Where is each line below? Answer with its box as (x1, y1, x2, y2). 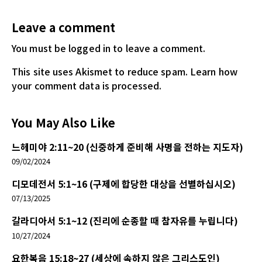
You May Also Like (12, 114, 115, 132)
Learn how (189, 64, 237, 79)
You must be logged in (12, 41, 111, 56)
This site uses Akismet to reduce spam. (12, 64, 190, 79)
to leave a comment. (111, 41, 206, 56)
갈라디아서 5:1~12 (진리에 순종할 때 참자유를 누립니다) (12, 213, 238, 228)
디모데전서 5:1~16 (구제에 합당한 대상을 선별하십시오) (12, 177, 236, 191)
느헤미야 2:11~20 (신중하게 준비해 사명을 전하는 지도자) (12, 140, 243, 154)
